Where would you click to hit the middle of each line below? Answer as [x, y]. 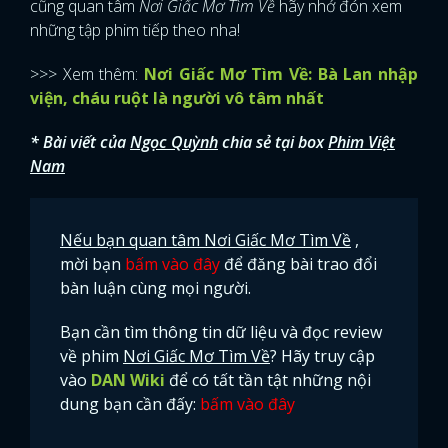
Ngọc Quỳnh [174, 141]
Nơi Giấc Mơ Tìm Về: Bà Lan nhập [281, 73]
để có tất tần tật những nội [268, 379]
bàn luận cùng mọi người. [155, 287]
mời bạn [92, 263]
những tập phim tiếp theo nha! [135, 29]
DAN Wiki [128, 379]
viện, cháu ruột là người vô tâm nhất [177, 97]
